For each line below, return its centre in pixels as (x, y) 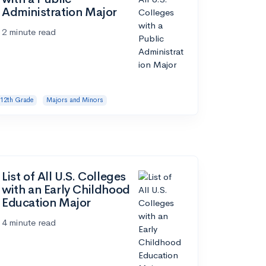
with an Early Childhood (66, 190)
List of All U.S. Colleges (64, 177)
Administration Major (60, 12)
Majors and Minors (75, 100)
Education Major (46, 203)
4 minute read (29, 223)
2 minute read (29, 32)
